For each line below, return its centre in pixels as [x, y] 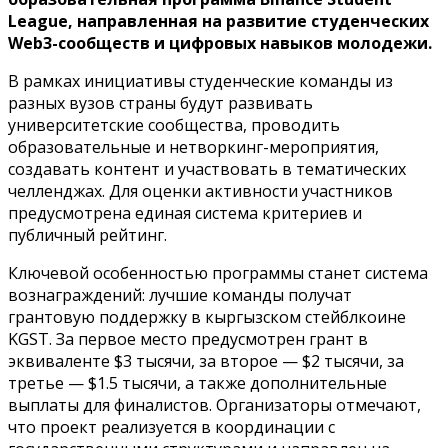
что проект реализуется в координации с [171, 426]
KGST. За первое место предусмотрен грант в [188, 338]
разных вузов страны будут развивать [160, 102]
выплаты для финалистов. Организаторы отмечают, [214, 404]
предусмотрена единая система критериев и [185, 212]
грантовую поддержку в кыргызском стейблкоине [207, 316]
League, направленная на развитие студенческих [218, 20]
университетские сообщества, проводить [174, 124]
